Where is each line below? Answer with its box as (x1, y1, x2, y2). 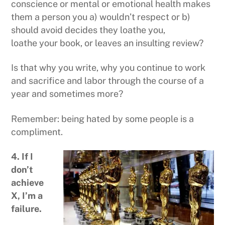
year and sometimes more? (11, 88, 124, 99)
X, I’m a (11, 190, 43, 201)
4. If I (11, 151, 34, 162)
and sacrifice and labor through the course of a (11, 75, 204, 86)
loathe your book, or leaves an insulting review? (11, 38, 204, 49)
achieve (11, 177, 44, 188)
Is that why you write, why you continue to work (11, 62, 206, 73)
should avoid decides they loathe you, (11, 25, 166, 36)
